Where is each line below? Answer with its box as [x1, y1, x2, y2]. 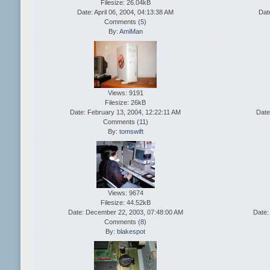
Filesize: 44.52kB [100, 199, 151, 207]
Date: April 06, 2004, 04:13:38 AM [77, 8, 174, 16]
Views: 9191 [107, 89, 143, 97]
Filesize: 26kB [105, 99, 146, 107]
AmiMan [119, 28, 143, 36]
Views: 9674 [107, 189, 143, 197]
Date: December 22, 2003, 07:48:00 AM [67, 209, 183, 216]
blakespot [117, 228, 146, 236]
